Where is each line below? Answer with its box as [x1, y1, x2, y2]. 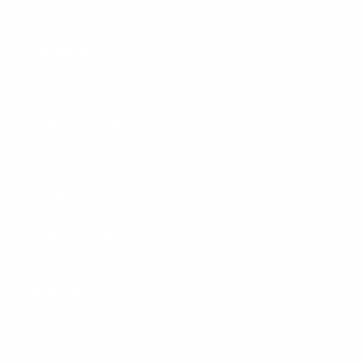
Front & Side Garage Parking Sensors [32, 82, 238, 96]
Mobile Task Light [32, 118, 133, 132]
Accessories [32, 329, 100, 343]
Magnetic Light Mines [32, 228, 154, 241]
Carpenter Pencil [32, 155, 127, 169]
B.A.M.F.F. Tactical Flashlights [32, 191, 202, 205]
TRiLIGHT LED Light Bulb [32, 9, 173, 23]
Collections [32, 284, 96, 304]
